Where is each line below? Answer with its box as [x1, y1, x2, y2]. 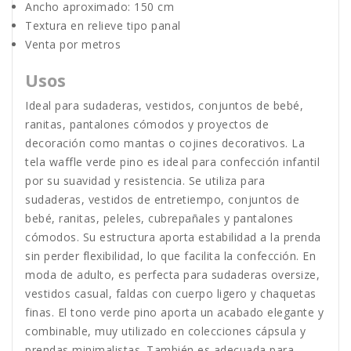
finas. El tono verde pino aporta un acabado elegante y [25, 305, 324, 320]
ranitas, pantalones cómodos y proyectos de [25, 117, 269, 132]
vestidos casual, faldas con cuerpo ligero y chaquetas [25, 286, 317, 302]
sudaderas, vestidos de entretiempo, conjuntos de [25, 192, 299, 208]
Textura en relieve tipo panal [25, 18, 181, 34]
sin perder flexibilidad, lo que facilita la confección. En [25, 248, 316, 264]
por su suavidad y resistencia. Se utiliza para [25, 173, 265, 189]
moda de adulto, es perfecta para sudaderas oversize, [25, 267, 320, 283]
